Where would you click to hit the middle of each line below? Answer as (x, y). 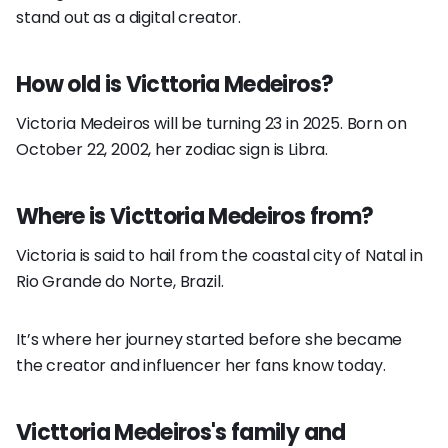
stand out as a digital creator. (129, 18)
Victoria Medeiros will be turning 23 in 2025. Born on (211, 124)
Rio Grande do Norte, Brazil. (120, 282)
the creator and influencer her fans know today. (201, 366)
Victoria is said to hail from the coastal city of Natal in (219, 256)
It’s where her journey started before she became (209, 340)
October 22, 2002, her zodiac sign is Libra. (172, 150)
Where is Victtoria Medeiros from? (195, 217)
